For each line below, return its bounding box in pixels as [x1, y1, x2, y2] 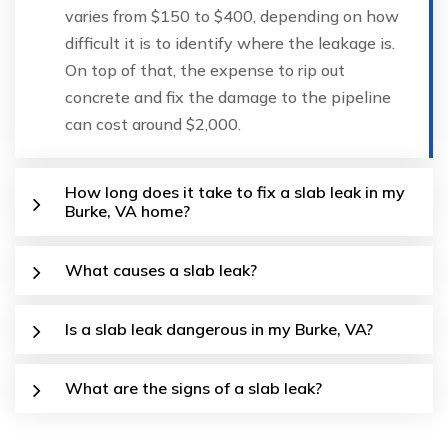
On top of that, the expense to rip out [65, 59, 345, 80]
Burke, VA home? [65, 200, 190, 221]
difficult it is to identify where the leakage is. [65, 32, 395, 53]
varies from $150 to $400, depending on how [65, 5, 399, 26]
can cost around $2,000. [65, 113, 241, 134]
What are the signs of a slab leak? [65, 377, 322, 398]
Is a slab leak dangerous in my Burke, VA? [65, 318, 373, 339]
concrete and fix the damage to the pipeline [65, 86, 391, 107]
